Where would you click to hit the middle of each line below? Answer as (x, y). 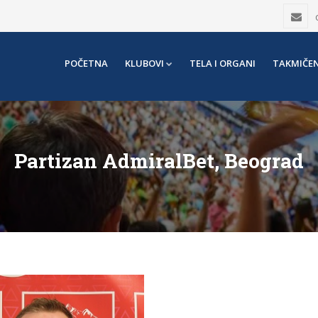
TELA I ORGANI (223, 63)
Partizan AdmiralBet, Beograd (159, 161)
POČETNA (86, 63)
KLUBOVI (144, 63)
